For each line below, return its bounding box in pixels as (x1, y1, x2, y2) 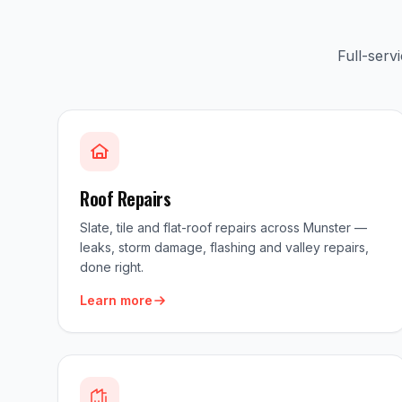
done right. (80, 259, 144, 275)
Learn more (80, 293, 153, 308)
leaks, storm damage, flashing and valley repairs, (80, 240, 369, 255)
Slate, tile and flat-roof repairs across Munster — (80, 220, 367, 235)
